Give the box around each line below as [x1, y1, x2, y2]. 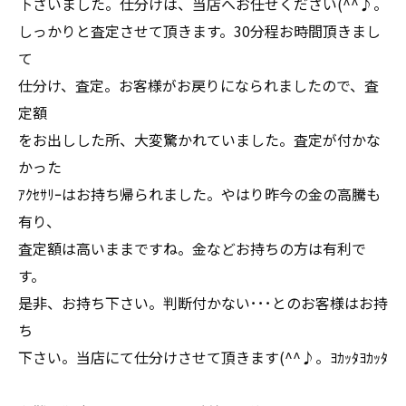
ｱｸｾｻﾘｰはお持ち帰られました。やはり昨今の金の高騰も [18, 183, 381, 205]
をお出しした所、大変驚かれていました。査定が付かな [18, 129, 381, 150]
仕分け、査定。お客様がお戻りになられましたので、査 [18, 74, 379, 96]
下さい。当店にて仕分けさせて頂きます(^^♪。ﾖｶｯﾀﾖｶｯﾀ [18, 346, 388, 368]
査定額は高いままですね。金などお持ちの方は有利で [18, 237, 366, 259]
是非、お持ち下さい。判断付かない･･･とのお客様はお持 [18, 292, 388, 314]
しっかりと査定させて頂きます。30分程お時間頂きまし [18, 20, 381, 42]
